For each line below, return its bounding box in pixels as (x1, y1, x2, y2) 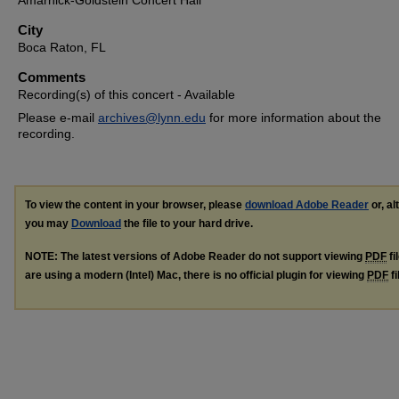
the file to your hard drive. (121, 217, 253, 230)
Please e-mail (18, 110, 98, 125)
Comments (18, 69, 85, 85)
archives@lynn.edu (98, 110, 206, 125)
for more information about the (206, 110, 381, 125)
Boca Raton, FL (18, 40, 106, 54)
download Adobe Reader (245, 199, 369, 211)
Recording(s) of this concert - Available (18, 87, 235, 102)
